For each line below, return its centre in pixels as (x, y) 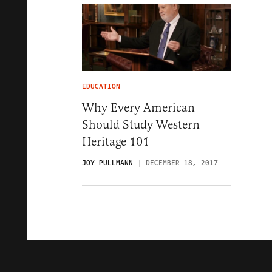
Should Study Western (141, 125)
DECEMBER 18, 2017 (182, 163)
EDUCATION (101, 87)
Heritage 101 (116, 142)
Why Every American (138, 108)
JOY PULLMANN (107, 163)
